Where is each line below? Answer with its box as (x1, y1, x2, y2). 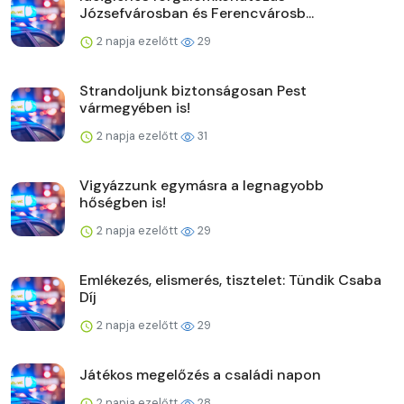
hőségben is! (79, 192, 166, 212)
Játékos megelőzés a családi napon (79, 364, 321, 384)
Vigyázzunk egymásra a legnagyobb (79, 175, 324, 195)
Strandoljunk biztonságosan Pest (79, 80, 307, 100)
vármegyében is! (79, 97, 190, 117)
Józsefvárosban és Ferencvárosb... (79, 3, 314, 23)
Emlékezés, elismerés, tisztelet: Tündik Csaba (79, 270, 381, 289)
